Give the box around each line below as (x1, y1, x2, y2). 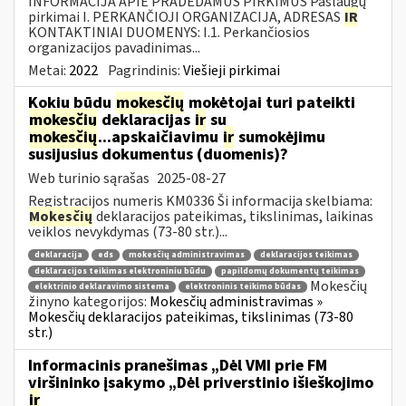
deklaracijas (98, 108, 194, 131)
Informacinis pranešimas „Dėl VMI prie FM (28, 353, 327, 377)
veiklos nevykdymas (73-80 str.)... (28, 221, 227, 242)
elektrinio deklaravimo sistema (34, 281, 169, 294)
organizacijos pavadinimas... (28, 37, 200, 58)
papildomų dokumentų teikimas (221, 265, 359, 277)
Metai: (28, 60, 69, 81)
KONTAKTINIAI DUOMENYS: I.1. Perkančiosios (28, 22, 310, 43)
